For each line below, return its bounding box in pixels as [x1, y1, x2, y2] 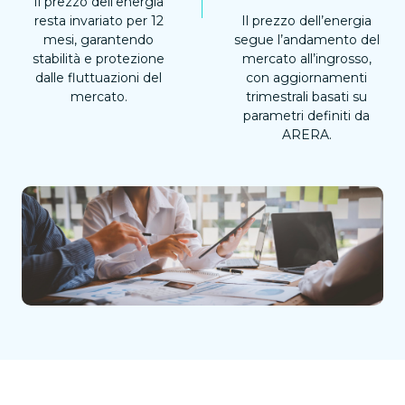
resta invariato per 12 [33, 13, 164, 30]
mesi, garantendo [43, 32, 154, 49]
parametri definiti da [243, 108, 370, 125]
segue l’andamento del [233, 32, 380, 49]
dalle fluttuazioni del [35, 70, 162, 87]
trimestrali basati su [246, 89, 367, 106]
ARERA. [281, 127, 332, 144]
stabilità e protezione [33, 51, 165, 68]
